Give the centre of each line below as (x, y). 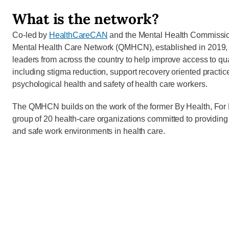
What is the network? (86, 19)
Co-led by (31, 35)
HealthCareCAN (78, 35)
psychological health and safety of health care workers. (110, 84)
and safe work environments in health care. (89, 131)
